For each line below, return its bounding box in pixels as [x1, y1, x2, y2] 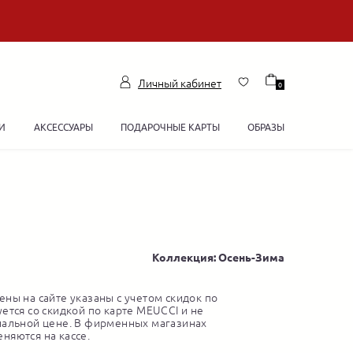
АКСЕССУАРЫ [33, 121, 93, 133]
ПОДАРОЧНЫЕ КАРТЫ [120, 121, 220, 133]
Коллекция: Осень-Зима [152, 251, 284, 265]
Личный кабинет [138, 76, 221, 90]
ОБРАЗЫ [247, 121, 284, 133]
